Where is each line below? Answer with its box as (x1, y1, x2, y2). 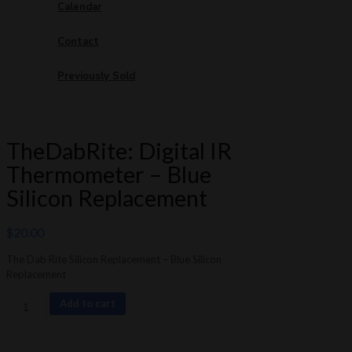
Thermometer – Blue (6, 159, 211, 188)
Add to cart (59, 297, 115, 310)
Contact (57, 34, 99, 49)
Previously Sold (57, 68, 135, 83)
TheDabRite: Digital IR (6, 136, 232, 164)
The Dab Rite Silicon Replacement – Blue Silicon (6, 253, 222, 266)
